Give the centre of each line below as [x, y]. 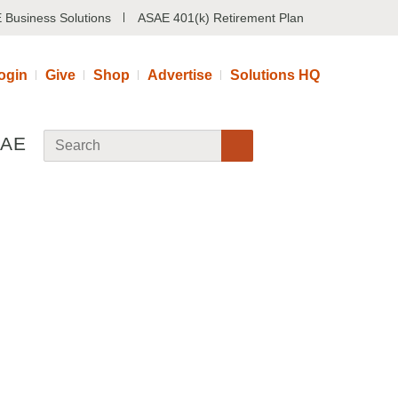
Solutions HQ [275, 75]
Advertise [180, 75]
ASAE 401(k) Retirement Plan [221, 18]
